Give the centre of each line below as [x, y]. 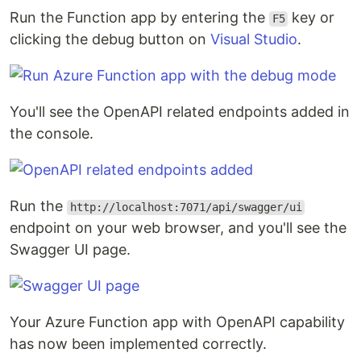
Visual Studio [254, 39]
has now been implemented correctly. [138, 344]
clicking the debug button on [110, 39]
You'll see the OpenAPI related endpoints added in [180, 112]
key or [311, 18]
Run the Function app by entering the [139, 18]
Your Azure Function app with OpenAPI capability [177, 322]
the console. [52, 134]
